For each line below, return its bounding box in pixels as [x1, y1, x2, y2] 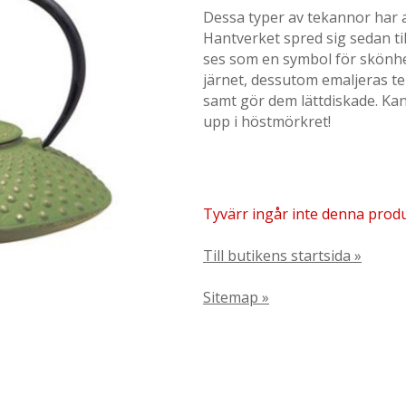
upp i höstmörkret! [203, 111, 331, 131]
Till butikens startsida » [203, 246, 362, 266]
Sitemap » [203, 287, 269, 307]
